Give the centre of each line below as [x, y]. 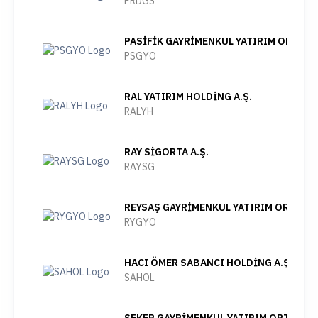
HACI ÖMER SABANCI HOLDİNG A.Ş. [208, 263]
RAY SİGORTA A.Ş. [166, 152]
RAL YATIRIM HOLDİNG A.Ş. [188, 97]
